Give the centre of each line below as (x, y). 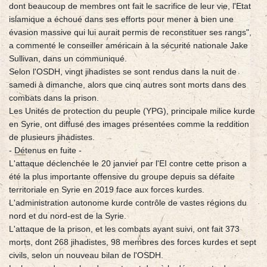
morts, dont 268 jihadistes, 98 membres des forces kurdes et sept (133, 242)
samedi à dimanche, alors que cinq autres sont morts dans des (128, 85)
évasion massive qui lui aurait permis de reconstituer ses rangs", (130, 32)
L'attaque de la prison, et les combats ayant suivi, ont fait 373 (124, 229)
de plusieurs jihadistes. (52, 137)
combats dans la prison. (54, 98)
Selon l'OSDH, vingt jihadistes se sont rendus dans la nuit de (123, 72)
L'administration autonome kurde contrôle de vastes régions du (128, 203)
